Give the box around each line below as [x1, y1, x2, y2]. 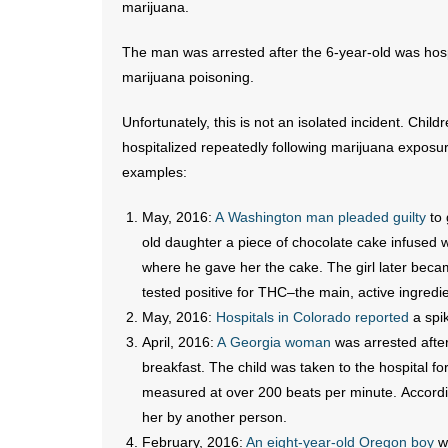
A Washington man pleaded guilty [215, 209, 426, 225]
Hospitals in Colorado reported [216, 309, 409, 325]
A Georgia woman [217, 334, 331, 350]
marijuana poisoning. [122, 69, 254, 85]
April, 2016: [142, 334, 217, 350]
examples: [122, 164, 187, 180]
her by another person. [142, 409, 287, 425]
